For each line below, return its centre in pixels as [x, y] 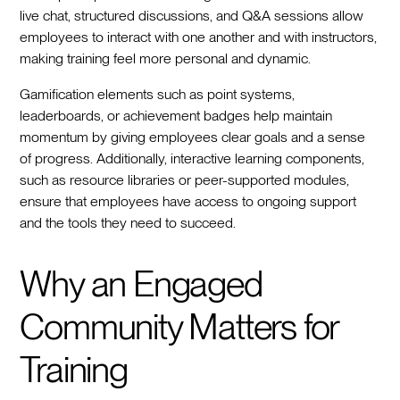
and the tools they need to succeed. [128, 222]
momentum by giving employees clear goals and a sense [193, 137]
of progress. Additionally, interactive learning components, [192, 158]
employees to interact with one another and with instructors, [199, 37]
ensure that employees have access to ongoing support [188, 201]
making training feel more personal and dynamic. [166, 58]
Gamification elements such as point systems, [158, 94]
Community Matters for [179, 326]
